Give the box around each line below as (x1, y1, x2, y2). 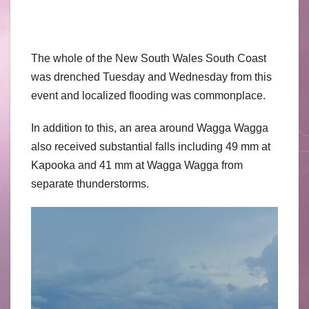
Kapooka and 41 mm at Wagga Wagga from (31, 159, 243, 172)
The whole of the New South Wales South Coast (31, 52, 266, 65)
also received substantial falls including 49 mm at (31, 141, 270, 153)
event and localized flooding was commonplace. (31, 90, 266, 102)
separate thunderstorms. (31, 178, 149, 190)
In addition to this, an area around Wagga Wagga (31, 122, 268, 134)
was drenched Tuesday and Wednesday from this (31, 71, 272, 83)
